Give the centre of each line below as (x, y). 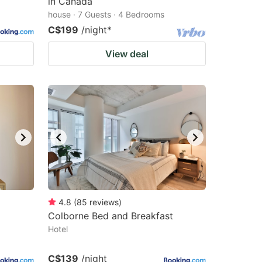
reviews (104, 202)
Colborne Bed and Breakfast (111, 216)
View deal (127, 54)
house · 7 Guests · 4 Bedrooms (106, 14)
